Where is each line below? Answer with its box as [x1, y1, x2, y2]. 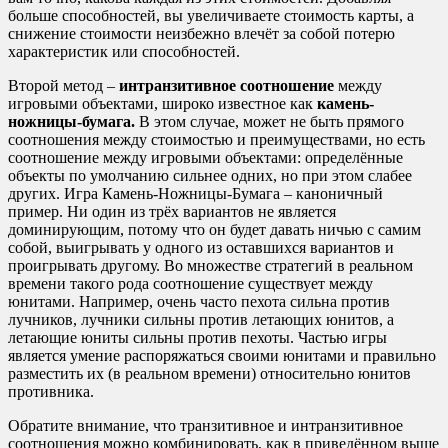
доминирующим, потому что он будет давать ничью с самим [8, 221, 421, 239]
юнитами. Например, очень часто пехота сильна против [8, 293, 390, 311]
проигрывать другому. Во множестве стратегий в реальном [8, 257, 413, 275]
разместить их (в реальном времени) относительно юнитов [8, 365, 411, 383]
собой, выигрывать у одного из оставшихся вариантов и [8, 239, 394, 257]
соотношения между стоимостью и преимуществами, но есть [8, 131, 425, 149]
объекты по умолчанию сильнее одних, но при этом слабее [8, 167, 412, 185]
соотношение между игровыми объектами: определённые [8, 149, 403, 167]
